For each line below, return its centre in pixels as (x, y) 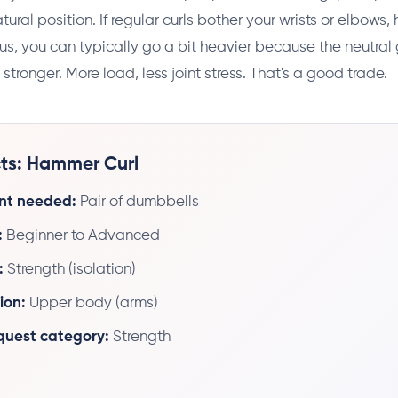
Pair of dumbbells (138, 202)
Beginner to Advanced (81, 235)
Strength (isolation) (70, 269)
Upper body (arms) (92, 303)
